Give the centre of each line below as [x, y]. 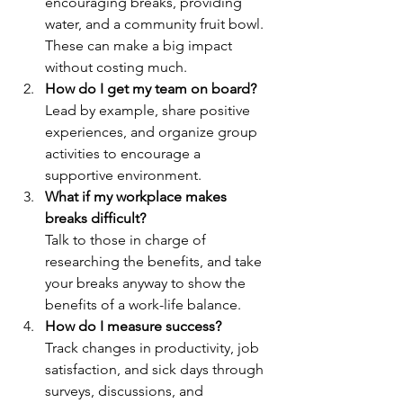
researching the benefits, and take [155, 262]
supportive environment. [123, 175]
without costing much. [116, 67]
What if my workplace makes [138, 197]
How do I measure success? [133, 327]
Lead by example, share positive [149, 111]
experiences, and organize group [153, 132]
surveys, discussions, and [126, 391]
